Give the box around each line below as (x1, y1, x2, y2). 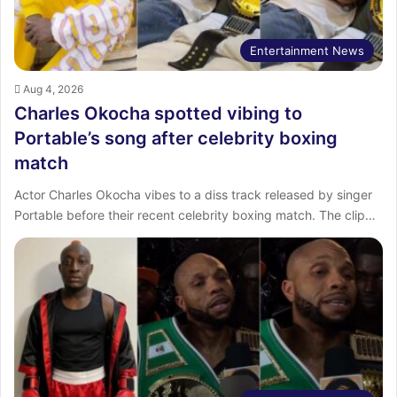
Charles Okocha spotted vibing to (14, 102, 302, 124)
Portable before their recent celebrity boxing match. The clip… (14, 206, 376, 222)
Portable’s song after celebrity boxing (14, 127, 338, 149)
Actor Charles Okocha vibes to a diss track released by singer (14, 186, 372, 202)
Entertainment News (250, 43, 364, 58)
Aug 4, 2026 (23, 82, 83, 96)
